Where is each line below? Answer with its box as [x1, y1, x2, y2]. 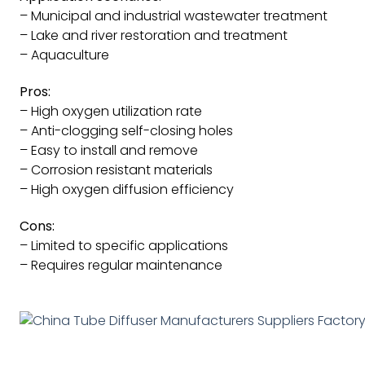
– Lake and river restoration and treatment [20, 25, 288, 45]
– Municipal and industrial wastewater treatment [20, 6, 328, 25]
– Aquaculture [20, 45, 109, 64]
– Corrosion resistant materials [20, 160, 213, 179]
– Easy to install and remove [20, 140, 198, 160]
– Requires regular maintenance [20, 255, 222, 275]
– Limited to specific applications [20, 235, 228, 255]
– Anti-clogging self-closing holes [20, 121, 233, 140]
